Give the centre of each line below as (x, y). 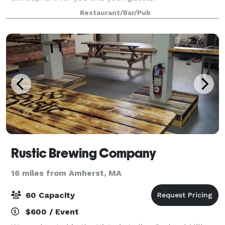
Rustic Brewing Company (84, 153)
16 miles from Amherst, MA (66, 173)
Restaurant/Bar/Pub (115, 13)
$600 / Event (51, 211)
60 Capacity (49, 195)
